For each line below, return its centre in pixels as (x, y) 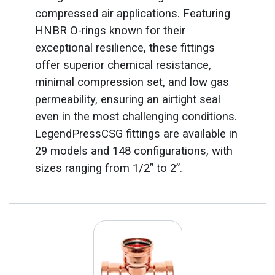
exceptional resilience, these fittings (125, 48)
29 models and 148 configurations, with (134, 151)
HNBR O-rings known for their (110, 31)
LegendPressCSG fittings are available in (136, 134)
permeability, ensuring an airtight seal (127, 100)
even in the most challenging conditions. (136, 117)
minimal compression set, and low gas (132, 83)
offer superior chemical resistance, (123, 65)
